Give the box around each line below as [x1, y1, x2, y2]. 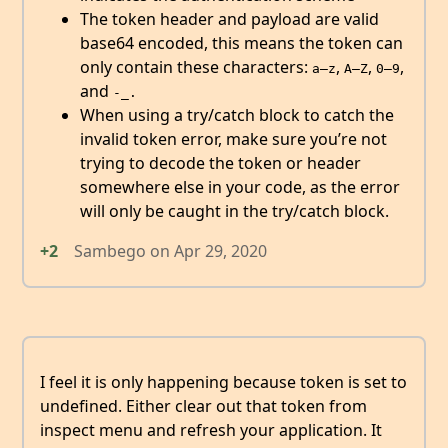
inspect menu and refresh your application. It [40, 419, 382, 442]
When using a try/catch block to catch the [80, 103, 394, 126]
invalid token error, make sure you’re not [80, 127, 387, 150]
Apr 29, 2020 [174, 239, 267, 262]
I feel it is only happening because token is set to [40, 371, 407, 394]
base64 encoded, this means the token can [80, 31, 403, 54]
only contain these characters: [80, 55, 312, 78]
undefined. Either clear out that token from [40, 395, 367, 418]
